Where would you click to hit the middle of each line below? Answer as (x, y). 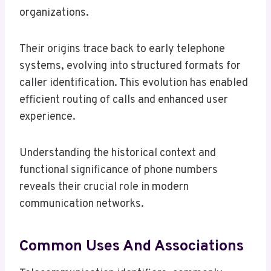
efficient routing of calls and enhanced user (124, 100)
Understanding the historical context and (118, 154)
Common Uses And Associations (132, 247)
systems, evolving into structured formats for (130, 67)
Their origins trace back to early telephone (122, 50)
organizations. (54, 13)
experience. (47, 117)
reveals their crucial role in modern (104, 188)
